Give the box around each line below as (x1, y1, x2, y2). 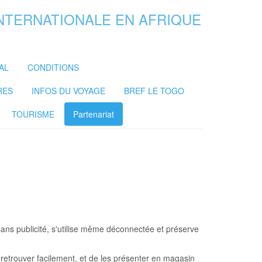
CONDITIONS (27, 61, 79, 73)
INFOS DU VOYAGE (32, 85, 105, 96)
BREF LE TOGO (124, 85, 184, 96)
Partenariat (73, 108, 114, 120)
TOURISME (12, 108, 54, 120)
